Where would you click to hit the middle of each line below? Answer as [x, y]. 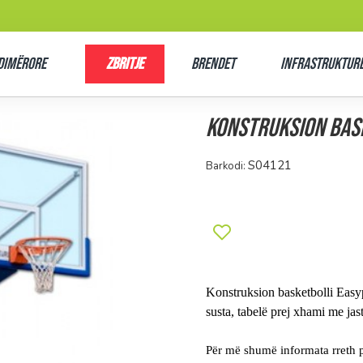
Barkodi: [226, 166]
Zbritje [125, 64]
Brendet [213, 64]
